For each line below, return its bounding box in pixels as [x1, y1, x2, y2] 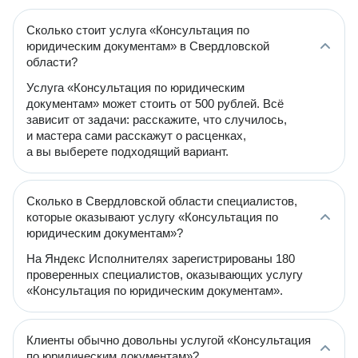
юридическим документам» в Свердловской [26, 39, 269, 53]
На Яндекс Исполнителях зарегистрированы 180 [26, 252, 295, 265]
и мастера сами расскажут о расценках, [26, 129, 246, 142]
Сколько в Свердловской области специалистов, [26, 194, 297, 208]
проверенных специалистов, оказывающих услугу [26, 268, 303, 281]
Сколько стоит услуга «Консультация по [26, 23, 249, 37]
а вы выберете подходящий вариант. [26, 145, 229, 158]
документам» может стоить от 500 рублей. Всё [26, 97, 284, 110]
